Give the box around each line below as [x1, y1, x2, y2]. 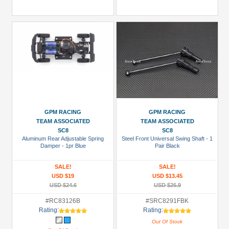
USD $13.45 [152, 173, 182, 179]
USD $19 [52, 173, 74, 179]
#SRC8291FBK [146, 197, 189, 204]
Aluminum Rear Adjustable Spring [22, 135, 104, 142]
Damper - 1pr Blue [40, 143, 86, 149]
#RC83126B [45, 197, 80, 204]
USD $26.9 [153, 182, 181, 188]
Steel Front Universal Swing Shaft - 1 [122, 135, 213, 142]
